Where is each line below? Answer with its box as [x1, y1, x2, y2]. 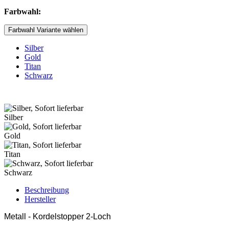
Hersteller [25, 194, 56, 203]
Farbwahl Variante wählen [8, 26, 83, 34]
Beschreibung [25, 185, 69, 194]
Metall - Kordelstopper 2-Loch [4, 212, 111, 221]
